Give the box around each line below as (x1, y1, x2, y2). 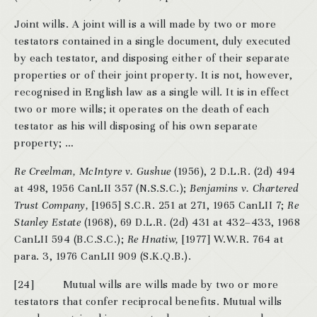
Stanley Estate (14, 216, 84, 229)
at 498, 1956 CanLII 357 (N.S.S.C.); (14, 182, 190, 195)
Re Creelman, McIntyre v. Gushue (14, 165, 174, 178)
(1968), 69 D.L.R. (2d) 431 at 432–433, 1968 (83, 216, 300, 229)
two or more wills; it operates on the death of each (14, 103, 270, 115)
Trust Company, (14, 199, 92, 212)
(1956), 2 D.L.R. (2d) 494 (174, 165, 296, 178)
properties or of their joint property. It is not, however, (14, 69, 292, 81)
